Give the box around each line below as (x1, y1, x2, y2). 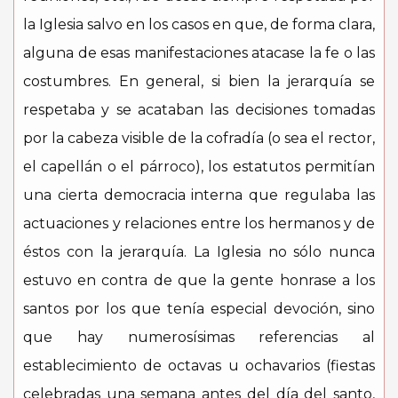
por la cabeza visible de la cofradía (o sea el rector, (23, 130, 375, 147)
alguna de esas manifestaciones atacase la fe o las (23, 44, 375, 61)
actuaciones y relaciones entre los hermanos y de (23, 215, 375, 232)
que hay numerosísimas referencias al (23, 329, 375, 346)
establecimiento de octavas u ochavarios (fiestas (23, 357, 375, 374)
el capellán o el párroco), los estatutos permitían (23, 158, 375, 175)
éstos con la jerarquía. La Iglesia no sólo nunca (23, 243, 375, 260)
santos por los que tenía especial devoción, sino (23, 300, 375, 317)
